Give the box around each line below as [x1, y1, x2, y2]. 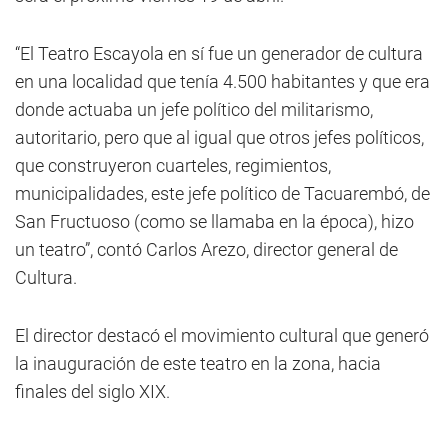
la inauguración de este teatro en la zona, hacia [15, 353, 381, 374]
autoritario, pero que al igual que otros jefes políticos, [15, 127, 424, 148]
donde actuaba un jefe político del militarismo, [15, 99, 373, 120]
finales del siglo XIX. [15, 381, 170, 402]
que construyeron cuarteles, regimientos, [15, 155, 331, 176]
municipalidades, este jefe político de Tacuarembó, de [15, 183, 430, 204]
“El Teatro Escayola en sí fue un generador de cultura [15, 43, 423, 64]
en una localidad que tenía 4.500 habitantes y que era [15, 71, 430, 92]
